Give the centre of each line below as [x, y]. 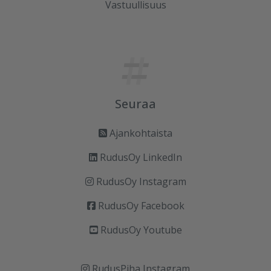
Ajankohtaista [141, 133]
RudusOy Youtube [141, 230]
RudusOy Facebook [141, 205]
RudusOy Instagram [141, 181]
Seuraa [135, 103]
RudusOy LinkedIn [141, 157]
